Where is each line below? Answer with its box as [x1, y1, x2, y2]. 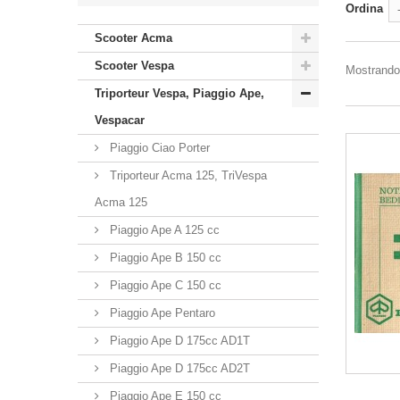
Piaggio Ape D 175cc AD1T [106, 333, 250, 347]
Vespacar [95, 112, 145, 127]
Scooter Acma [95, 30, 172, 45]
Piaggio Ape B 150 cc [106, 250, 221, 264]
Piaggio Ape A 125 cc [106, 222, 220, 237]
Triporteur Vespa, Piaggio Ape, [95, 86, 264, 100]
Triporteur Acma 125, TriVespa [106, 168, 267, 182]
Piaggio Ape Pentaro [106, 305, 215, 320]
